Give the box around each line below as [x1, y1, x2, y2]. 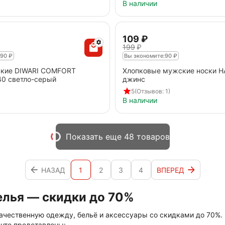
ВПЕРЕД [156, 165, 184, 174]
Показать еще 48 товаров [65, 132, 170, 142]
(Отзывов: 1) [135, 87, 170, 95]
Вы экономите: [124, 52, 165, 59]
